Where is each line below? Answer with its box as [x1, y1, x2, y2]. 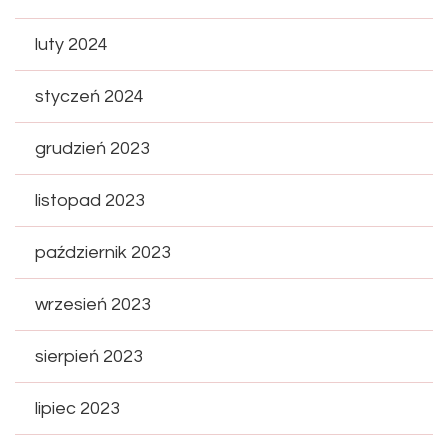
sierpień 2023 [35, 347, 143, 367]
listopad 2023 [35, 191, 145, 211]
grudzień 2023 [35, 139, 150, 159]
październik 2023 [35, 243, 171, 263]
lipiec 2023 [35, 399, 120, 419]
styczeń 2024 [35, 87, 144, 107]
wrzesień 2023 [35, 295, 151, 315]
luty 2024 [35, 35, 108, 55]
